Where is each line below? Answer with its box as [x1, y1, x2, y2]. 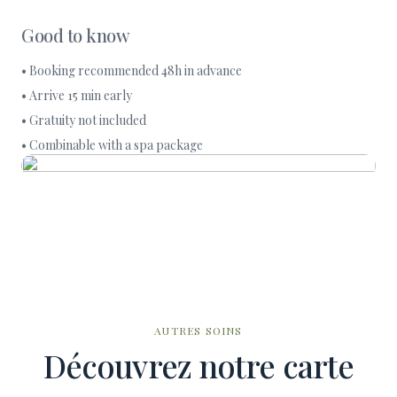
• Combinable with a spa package [21, 136, 203, 153]
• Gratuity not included [21, 112, 146, 128]
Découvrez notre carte [43, 344, 354, 386]
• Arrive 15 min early [21, 87, 132, 104]
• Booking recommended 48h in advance [21, 62, 242, 79]
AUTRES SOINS [154, 323, 243, 338]
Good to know [21, 23, 129, 47]
